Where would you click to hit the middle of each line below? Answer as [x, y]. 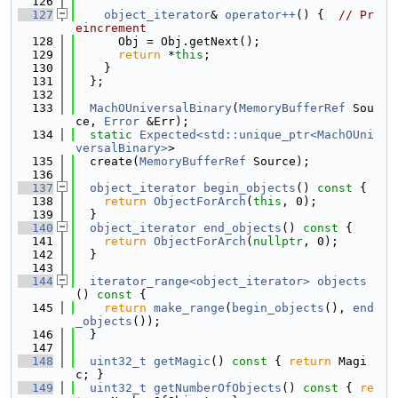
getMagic [182, 361]
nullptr [278, 241]
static [111, 135]
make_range [189, 308]
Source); [278, 161]
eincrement [111, 28]
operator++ [260, 15]
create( [107, 161]
